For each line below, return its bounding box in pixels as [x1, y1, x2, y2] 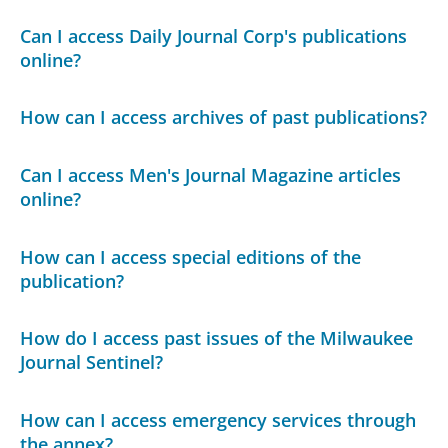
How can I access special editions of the [20, 244, 362, 269]
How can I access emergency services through [20, 407, 417, 432]
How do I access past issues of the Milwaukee [20, 326, 414, 351]
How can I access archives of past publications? [20, 105, 428, 130]
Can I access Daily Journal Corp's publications [20, 23, 408, 48]
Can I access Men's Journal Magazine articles [20, 163, 402, 188]
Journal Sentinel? [20, 350, 164, 375]
